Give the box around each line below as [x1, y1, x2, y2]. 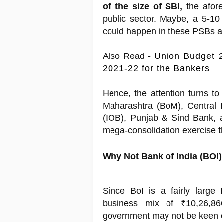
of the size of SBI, [103, 1, 183, 12]
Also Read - [103, 51, 154, 61]
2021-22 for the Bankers [103, 63, 210, 74]
